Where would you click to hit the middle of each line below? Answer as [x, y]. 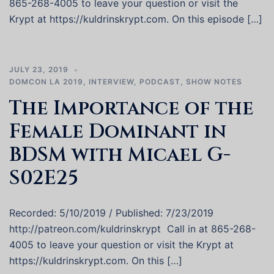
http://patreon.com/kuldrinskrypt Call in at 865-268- [132, 229]
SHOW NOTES [214, 82]
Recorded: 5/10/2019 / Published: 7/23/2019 [111, 213]
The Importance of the [131, 109]
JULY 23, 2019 [39, 69]
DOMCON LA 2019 [46, 82]
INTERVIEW [111, 82]
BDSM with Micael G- [120, 155]
